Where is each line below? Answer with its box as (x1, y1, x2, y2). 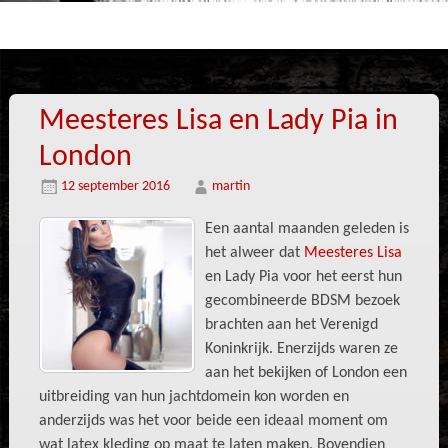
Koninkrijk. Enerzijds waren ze (204, 341, 398, 357)
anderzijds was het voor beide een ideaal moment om (38, 413, 388, 429)
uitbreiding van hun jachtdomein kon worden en (38, 389, 349, 405)
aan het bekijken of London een (204, 365, 407, 381)
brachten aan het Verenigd (204, 317, 378, 333)
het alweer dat (204, 245, 304, 261)
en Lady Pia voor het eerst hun (204, 269, 402, 285)
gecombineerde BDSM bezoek (204, 293, 400, 309)
